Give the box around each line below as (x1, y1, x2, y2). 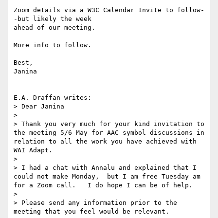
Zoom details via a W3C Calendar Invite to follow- (14, 6, 204, 14)
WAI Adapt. (14, 146, 60, 154)
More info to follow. (14, 41, 91, 49)
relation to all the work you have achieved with (14, 138, 197, 145)
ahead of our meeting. (14, 24, 95, 32)
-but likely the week (14, 15, 91, 23)
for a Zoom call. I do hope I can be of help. (14, 182, 204, 189)
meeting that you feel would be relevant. (14, 208, 177, 216)
